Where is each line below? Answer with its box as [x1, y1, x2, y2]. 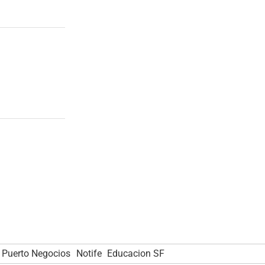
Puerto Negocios [1, 247, 70, 259]
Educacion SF [107, 247, 165, 259]
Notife [76, 247, 102, 259]
